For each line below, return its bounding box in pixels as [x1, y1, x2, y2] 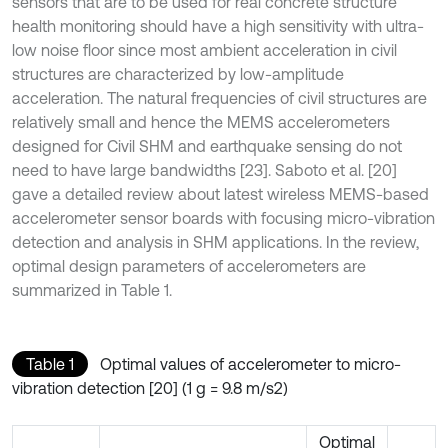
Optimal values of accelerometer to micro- [100, 355, 401, 373]
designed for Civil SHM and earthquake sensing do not [12, 137, 402, 155]
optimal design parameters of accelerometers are [12, 257, 366, 275]
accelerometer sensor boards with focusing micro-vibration [12, 209, 435, 227]
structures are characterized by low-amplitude [12, 65, 344, 83]
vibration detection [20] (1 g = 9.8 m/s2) [12, 379, 288, 397]
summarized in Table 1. [12, 281, 172, 299]
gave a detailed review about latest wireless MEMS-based [12, 185, 429, 203]
